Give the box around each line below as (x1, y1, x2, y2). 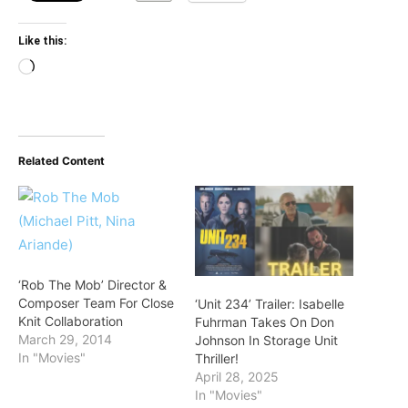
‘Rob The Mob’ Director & (18, 276, 167, 292)
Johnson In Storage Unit (195, 331, 338, 348)
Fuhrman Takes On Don (195, 313, 334, 330)
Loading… (34, 59, 96, 77)
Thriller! (195, 350, 239, 366)
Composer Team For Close (18, 294, 174, 311)
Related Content (18, 153, 105, 168)
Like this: (18, 34, 66, 47)
